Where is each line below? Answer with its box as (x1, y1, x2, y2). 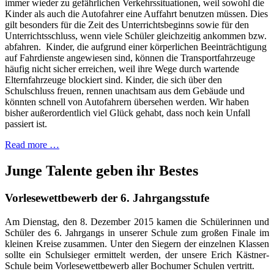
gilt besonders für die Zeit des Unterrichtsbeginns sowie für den (5, 20, 249, 31)
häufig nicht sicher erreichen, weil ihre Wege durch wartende (5, 64, 239, 75)
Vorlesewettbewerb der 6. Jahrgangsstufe (5, 191, 209, 204)
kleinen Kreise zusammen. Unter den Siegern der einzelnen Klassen (5, 238, 269, 249)
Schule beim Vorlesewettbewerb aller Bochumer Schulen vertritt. (5, 260, 254, 271)
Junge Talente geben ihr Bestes (5, 162, 198, 179)
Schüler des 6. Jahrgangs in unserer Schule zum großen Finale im (5, 227, 269, 238)
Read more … (5, 139, 59, 150)
